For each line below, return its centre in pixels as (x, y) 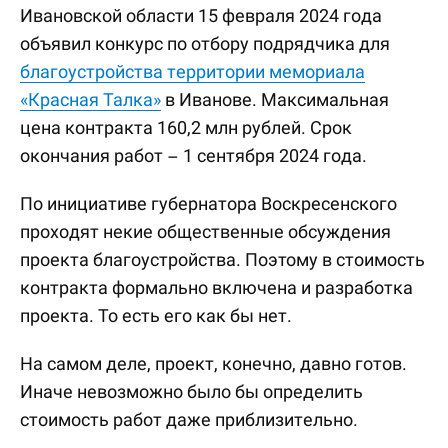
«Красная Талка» (90, 99)
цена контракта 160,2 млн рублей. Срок (186, 127)
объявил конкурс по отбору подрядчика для (205, 43)
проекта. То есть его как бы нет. (156, 315)
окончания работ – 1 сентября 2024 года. (193, 155)
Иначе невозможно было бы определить (191, 391)
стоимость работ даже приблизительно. (189, 419)
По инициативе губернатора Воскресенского (208, 203)
